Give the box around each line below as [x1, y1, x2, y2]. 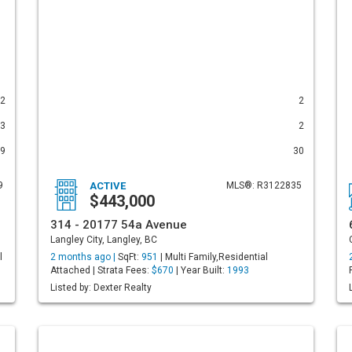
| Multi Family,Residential [158, 251, 268, 262]
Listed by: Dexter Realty [50, 282, 152, 293]
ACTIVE [90, 180, 126, 192]
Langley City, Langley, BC [50, 234, 157, 245]
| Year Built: [174, 265, 227, 276]
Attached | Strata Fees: [50, 265, 152, 276]
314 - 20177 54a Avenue [50, 218, 187, 232]
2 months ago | [50, 251, 118, 262]
